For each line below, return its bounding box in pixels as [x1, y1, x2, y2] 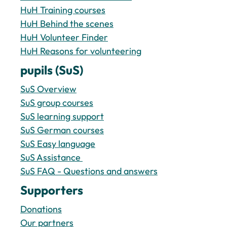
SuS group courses [20, 97, 93, 108]
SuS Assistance [20, 152, 83, 163]
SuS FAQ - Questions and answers [20, 165, 158, 177]
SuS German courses [20, 124, 104, 136]
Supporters [20, 182, 83, 198]
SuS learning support [20, 110, 104, 122]
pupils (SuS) [20, 62, 83, 78]
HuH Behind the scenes [20, 18, 113, 29]
